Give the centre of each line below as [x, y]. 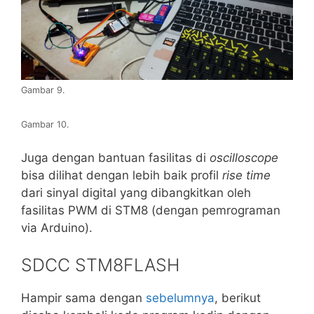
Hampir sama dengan [83, 298]
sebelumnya [180, 298]
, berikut [238, 298]
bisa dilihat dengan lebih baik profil [122, 175]
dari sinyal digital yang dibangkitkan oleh [136, 192]
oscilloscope [244, 157]
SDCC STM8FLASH [100, 265]
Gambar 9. [43, 90]
